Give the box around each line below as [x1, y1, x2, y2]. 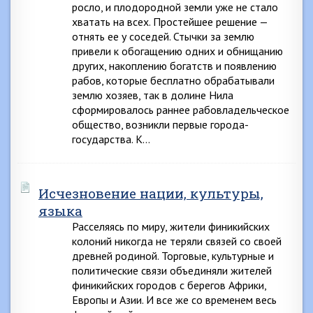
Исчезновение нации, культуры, [38, 184, 263, 202]
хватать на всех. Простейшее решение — [72, 15, 268, 29]
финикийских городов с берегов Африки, [72, 278, 266, 292]
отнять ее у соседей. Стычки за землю [72, 29, 254, 43]
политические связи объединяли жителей [72, 263, 272, 277]
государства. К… [72, 132, 150, 146]
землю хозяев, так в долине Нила [72, 88, 233, 102]
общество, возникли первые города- [72, 117, 249, 131]
